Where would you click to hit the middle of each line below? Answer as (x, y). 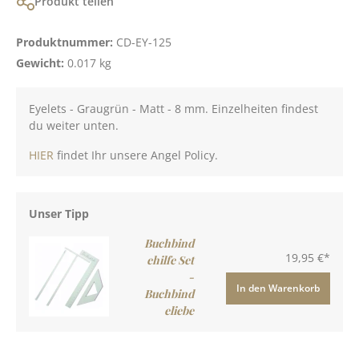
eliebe (179, 310)
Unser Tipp (59, 213)
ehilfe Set (170, 260)
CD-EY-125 (144, 42)
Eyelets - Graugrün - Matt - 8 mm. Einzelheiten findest (173, 108)
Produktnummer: (66, 42)
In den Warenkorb (278, 288)
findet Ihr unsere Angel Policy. (136, 155)
